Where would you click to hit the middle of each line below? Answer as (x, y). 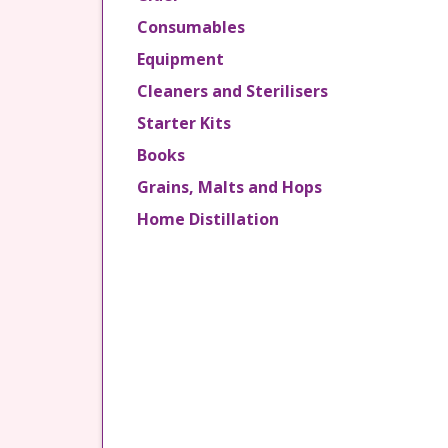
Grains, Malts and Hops (229, 187)
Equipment (180, 59)
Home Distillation (208, 219)
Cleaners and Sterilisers (232, 91)
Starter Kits (184, 123)
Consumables (191, 27)
